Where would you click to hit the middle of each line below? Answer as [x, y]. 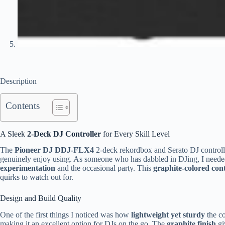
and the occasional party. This [104, 168]
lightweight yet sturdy [168, 215]
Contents [23, 105]
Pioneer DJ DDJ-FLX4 [54, 150]
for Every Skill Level [135, 134]
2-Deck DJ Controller [64, 134]
